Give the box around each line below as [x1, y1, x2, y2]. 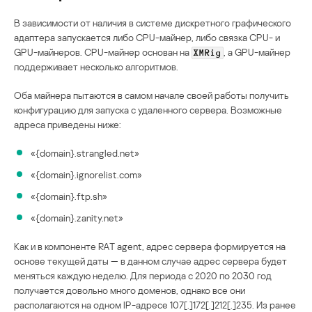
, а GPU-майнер [224, 45, 290, 58]
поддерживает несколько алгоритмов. [14, 60, 178, 72]
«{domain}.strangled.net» [31, 146, 139, 159]
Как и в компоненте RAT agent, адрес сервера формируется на [14, 240, 286, 252]
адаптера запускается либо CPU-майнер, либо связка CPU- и [14, 31, 280, 43]
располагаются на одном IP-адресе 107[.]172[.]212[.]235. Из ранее [14, 298, 296, 311]
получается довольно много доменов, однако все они [14, 283, 245, 296]
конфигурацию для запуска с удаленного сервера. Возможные [14, 103, 282, 116]
